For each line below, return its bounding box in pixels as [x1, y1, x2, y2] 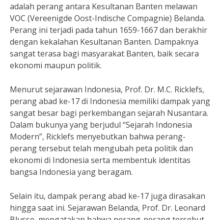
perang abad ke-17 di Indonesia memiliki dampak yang [10, 96, 210, 107]
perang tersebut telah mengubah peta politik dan [10, 143, 193, 154]
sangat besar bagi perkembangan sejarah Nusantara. [10, 108, 208, 118]
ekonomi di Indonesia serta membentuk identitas [10, 155, 191, 165]
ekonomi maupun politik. [10, 60, 102, 71]
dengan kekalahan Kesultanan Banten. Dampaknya [10, 36, 198, 47]
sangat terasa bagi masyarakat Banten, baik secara [10, 48, 199, 59]
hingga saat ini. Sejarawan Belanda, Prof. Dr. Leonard [10, 202, 205, 213]
